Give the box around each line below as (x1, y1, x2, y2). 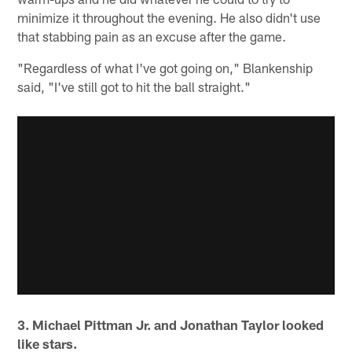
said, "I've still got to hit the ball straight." (17, 78, 251, 94)
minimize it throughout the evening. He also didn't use (17, 9, 321, 25)
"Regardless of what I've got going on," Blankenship (17, 59, 313, 75)
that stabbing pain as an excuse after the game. (17, 27, 287, 44)
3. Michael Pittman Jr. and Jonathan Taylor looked (17, 317, 324, 333)
